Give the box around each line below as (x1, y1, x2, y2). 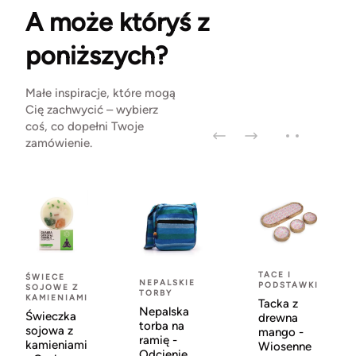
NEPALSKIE (139, 277, 195, 288)
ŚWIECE (25, 272, 65, 283)
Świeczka (25, 309, 76, 324)
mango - (258, 325, 304, 340)
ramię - (139, 333, 177, 348)
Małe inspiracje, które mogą (25, 86, 176, 101)
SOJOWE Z (25, 282, 79, 293)
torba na (139, 319, 184, 334)
